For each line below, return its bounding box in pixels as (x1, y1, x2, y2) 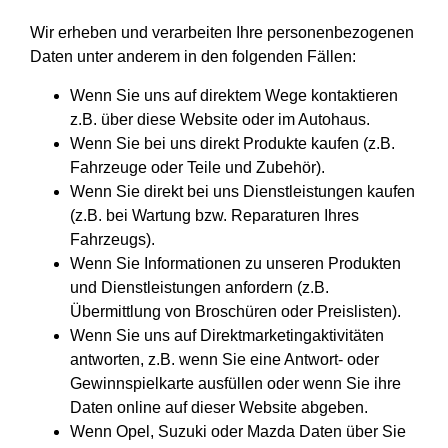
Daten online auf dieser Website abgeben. (70, 398, 368, 416)
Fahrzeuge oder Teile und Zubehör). (70, 158, 325, 176)
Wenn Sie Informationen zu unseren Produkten (70, 254, 401, 272)
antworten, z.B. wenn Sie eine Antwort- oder (70, 350, 379, 368)
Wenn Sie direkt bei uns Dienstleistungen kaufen (70, 182, 415, 200)
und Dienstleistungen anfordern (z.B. (70, 278, 329, 296)
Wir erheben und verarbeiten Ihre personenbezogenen (30, 24, 414, 42)
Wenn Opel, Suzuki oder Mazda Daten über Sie (70, 422, 406, 440)
